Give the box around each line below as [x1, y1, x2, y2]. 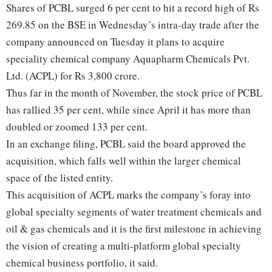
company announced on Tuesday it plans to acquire [6, 35, 225, 49]
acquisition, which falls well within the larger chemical [6, 154, 241, 168]
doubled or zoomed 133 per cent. [6, 120, 148, 134]
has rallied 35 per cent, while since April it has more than [6, 103, 251, 117]
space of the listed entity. [6, 171, 113, 185]
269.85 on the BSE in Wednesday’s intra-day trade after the [6, 18, 259, 32]
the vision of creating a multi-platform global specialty [6, 239, 241, 253]
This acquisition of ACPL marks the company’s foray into [6, 188, 251, 202]
